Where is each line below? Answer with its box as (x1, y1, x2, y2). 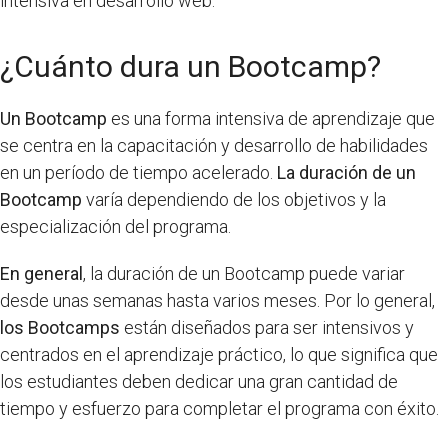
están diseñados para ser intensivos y (120, 316, 414, 338)
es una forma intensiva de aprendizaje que (107, 107, 435, 129)
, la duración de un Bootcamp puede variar (83, 262, 405, 284)
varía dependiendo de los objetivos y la (82, 188, 386, 210)
